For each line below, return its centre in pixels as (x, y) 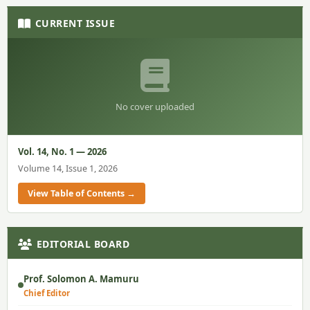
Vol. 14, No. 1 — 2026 (62, 151)
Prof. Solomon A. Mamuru (81, 279)
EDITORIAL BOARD (83, 244)
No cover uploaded (155, 106)
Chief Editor (47, 293)
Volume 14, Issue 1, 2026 (68, 168)
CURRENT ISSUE (75, 23)
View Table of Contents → (82, 193)
